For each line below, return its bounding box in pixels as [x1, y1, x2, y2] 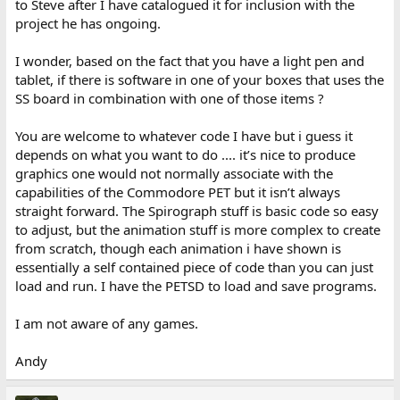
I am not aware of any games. [14, 313, 198, 332]
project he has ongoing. [14, 13, 161, 32]
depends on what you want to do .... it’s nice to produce [14, 145, 355, 163]
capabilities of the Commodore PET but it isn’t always [14, 182, 340, 201]
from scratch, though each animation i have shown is [14, 238, 341, 257]
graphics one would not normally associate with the [14, 163, 333, 182]
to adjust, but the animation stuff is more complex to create [14, 220, 380, 238]
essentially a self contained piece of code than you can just [14, 257, 373, 276]
